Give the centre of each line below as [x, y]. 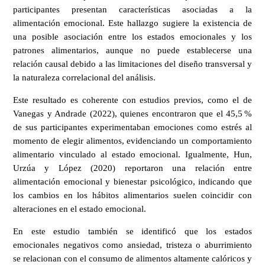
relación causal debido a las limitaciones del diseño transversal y [132, 64]
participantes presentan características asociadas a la [132, 10]
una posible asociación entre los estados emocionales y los [132, 37]
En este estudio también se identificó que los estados [132, 231]
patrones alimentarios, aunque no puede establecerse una [132, 51]
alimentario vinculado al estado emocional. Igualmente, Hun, [132, 154]
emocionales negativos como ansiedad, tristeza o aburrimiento [132, 245]
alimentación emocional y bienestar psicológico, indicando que [132, 181]
